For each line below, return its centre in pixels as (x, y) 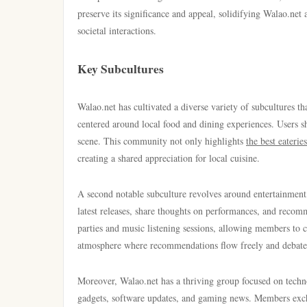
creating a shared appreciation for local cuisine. (169, 158)
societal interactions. (117, 30)
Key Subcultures (121, 69)
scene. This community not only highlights (162, 141)
